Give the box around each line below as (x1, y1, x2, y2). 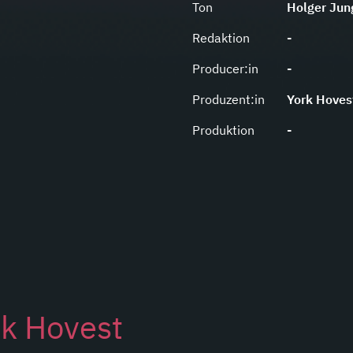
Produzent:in (192, 91, 265, 108)
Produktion (192, 122, 255, 139)
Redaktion (192, 30, 250, 46)
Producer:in (192, 61, 258, 77)
